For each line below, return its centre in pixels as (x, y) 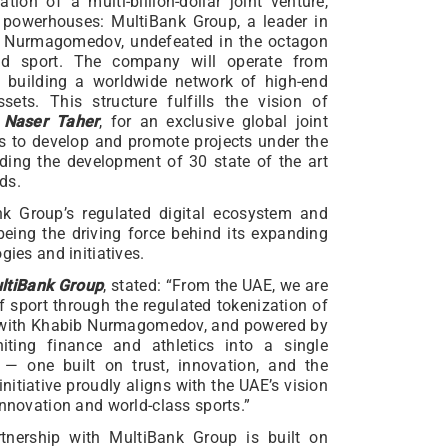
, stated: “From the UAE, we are (216, 286)
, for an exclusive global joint (214, 122)
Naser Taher (51, 122)
